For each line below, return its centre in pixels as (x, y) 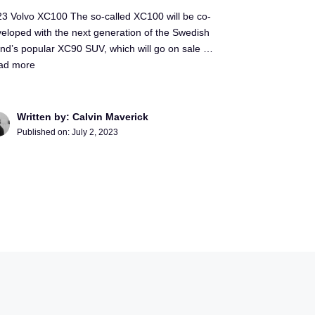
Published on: (45, 133)
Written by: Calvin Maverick (83, 117)
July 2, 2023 (95, 133)
